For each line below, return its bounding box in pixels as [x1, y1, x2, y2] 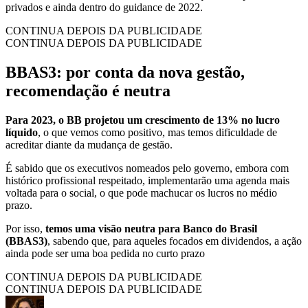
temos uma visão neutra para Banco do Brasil [45, 222, 257, 234]
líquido [5, 126, 38, 138]
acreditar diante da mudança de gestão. [5, 138, 173, 151]
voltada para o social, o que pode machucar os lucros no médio [5, 186, 277, 199]
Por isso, [5, 222, 45, 234]
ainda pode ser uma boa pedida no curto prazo [5, 247, 205, 259]
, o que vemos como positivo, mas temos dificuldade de [38, 126, 277, 138]
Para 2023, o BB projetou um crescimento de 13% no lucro [5, 113, 280, 126]
